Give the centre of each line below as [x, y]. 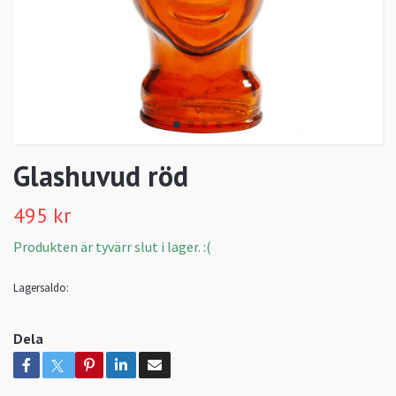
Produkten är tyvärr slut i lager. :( [112, 247]
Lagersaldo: [41, 288]
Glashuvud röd [101, 176]
